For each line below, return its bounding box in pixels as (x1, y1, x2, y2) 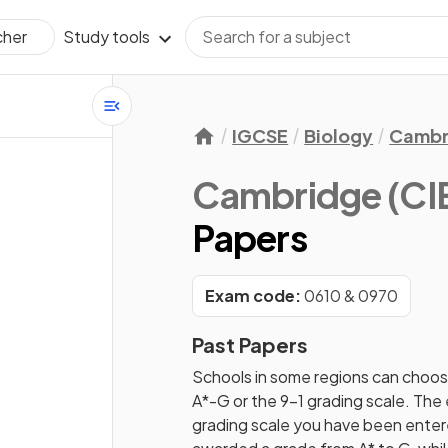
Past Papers (192, 332, 309, 357)
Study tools (63, 26, 150, 47)
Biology (304, 124, 374, 147)
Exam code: (205, 285, 302, 306)
